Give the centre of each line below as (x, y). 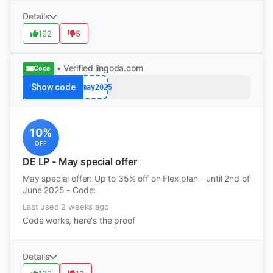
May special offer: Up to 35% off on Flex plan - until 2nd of (136, 178)
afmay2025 (93, 87)
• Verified (75, 68)
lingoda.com (119, 68)
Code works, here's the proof (79, 220)
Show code (53, 87)
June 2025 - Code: (59, 190)
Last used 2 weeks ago (66, 207)
